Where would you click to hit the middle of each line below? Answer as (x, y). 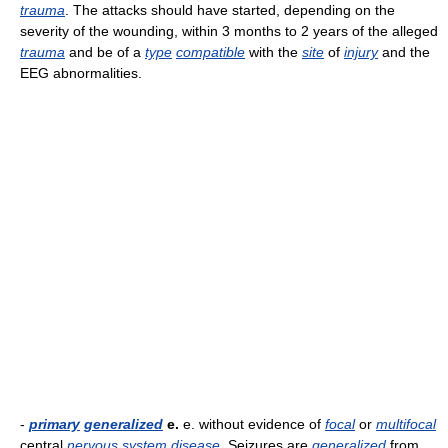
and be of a (105, 52)
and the (404, 52)
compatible (210, 52)
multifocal (406, 424)
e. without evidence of (252, 424)
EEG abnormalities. (81, 73)
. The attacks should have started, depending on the (230, 10)
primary (54, 424)
